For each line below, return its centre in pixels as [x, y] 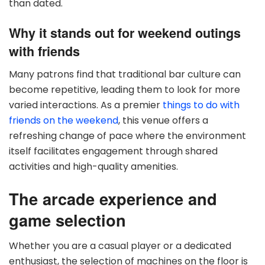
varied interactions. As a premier [86, 105]
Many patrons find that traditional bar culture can [125, 75]
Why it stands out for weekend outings [125, 33]
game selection [67, 219]
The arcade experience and [113, 198]
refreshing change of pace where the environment [127, 136]
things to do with [201, 105]
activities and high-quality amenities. [93, 167]
